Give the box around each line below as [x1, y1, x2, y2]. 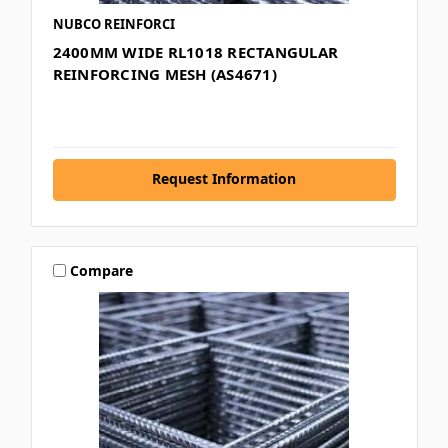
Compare [70, 260, 134, 280]
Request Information [152, 169, 296, 189]
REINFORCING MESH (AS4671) [52, 64, 277, 85]
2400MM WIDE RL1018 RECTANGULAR [52, 42, 338, 63]
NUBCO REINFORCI [52, 15, 175, 34]
